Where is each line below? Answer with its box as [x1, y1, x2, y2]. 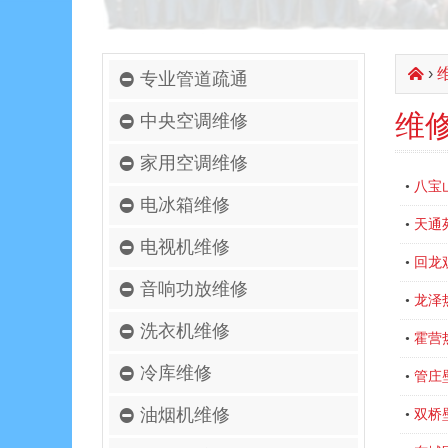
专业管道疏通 [140, 68, 248, 89]
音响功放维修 [140, 278, 248, 299]
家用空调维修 [140, 152, 248, 173]
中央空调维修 [140, 110, 248, 131]
